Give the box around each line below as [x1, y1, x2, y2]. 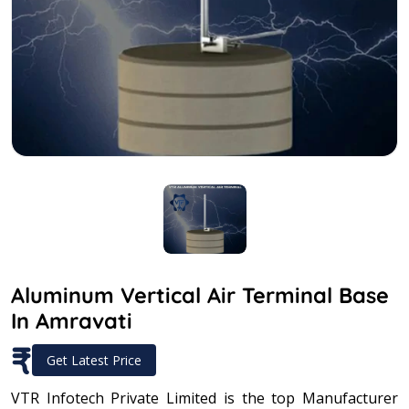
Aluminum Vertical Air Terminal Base [11, 281, 389, 309]
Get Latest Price [47, 351, 142, 369]
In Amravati [11, 307, 132, 334]
